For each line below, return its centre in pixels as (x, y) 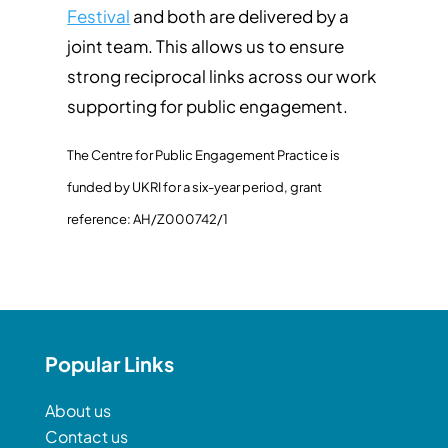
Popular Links (109, 363)
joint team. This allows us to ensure (206, 46)
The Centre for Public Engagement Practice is (204, 155)
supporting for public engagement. (208, 106)
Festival (99, 16)
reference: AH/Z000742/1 (148, 219)
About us (77, 410)
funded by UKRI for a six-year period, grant (195, 187)
